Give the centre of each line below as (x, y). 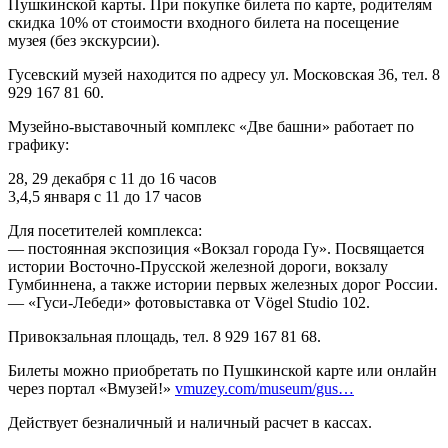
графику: (38, 145)
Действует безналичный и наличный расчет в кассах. (190, 423)
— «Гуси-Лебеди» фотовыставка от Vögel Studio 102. (189, 303)
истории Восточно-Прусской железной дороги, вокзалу (198, 267)
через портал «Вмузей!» (91, 389)
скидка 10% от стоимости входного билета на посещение (203, 23)
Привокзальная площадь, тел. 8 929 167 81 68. (164, 337)
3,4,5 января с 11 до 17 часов (105, 197)
